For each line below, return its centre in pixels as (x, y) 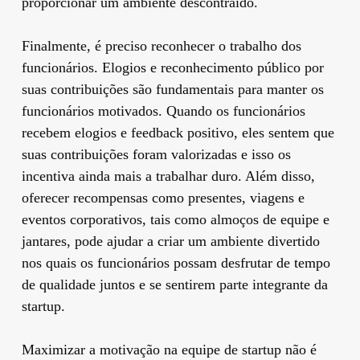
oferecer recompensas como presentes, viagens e (163, 197)
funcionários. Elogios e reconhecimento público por (172, 67)
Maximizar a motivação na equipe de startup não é (169, 349)
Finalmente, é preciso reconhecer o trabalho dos (161, 45)
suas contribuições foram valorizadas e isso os (156, 154)
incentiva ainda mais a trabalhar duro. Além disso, (168, 176)
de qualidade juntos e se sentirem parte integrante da (174, 284)
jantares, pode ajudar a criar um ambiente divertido (170, 241)
